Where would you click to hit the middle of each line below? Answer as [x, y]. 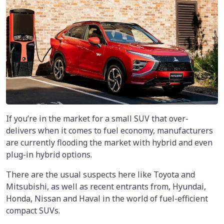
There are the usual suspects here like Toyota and [100, 175]
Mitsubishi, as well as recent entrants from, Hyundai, [106, 187]
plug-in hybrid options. [49, 155]
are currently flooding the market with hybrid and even [109, 143]
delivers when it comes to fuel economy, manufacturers [109, 131]
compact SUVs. [33, 211]
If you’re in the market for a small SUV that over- [97, 119]
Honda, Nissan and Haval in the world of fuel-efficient [107, 199]
